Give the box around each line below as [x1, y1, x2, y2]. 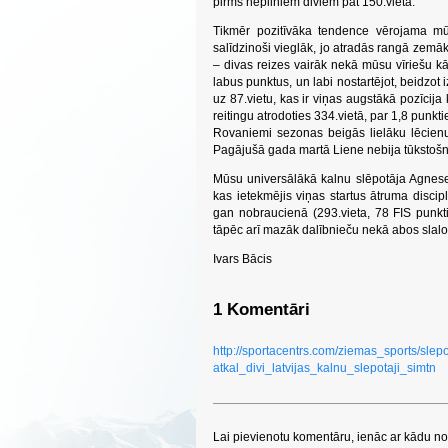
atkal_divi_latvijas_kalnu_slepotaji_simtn [213, 361, 436, 375]
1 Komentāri [213, 300, 310, 319]
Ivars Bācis [213, 252, 272, 266]
